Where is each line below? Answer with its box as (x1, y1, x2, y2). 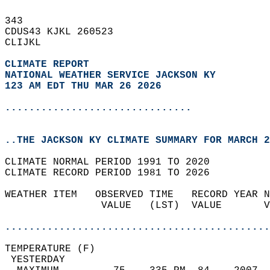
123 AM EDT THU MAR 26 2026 (5, 81, 162, 92)
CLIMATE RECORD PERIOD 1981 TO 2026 (5, 168, 222, 178)
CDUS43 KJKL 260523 (5, 27, 125, 37)
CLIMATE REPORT (5, 59, 95, 70)
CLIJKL (5, 37, 53, 48)
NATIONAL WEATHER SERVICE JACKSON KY (5, 70, 216, 81)
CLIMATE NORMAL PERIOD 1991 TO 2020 (5, 157, 222, 168)
